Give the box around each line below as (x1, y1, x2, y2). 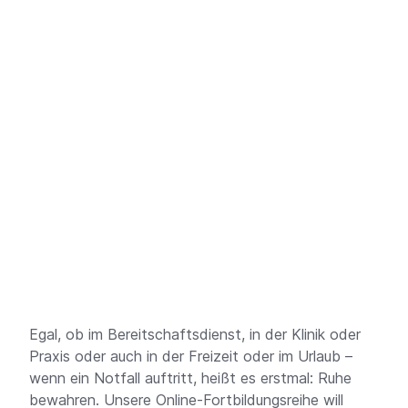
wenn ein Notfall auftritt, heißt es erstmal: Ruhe (29, 369, 352, 387)
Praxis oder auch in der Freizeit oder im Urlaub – (29, 347, 352, 365)
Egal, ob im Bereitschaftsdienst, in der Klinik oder (29, 325, 361, 343)
